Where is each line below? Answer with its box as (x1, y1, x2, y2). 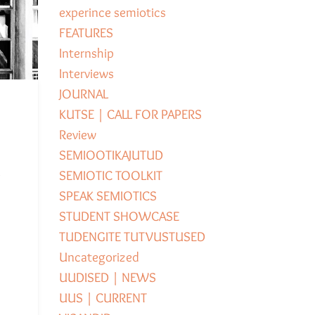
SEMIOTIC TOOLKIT (58, 167, 162, 184)
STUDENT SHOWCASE (58, 208, 179, 225)
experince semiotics (58, 4, 166, 21)
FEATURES (58, 25, 113, 41)
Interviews (58, 65, 114, 82)
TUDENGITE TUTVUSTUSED (58, 229, 205, 245)
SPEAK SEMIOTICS (58, 188, 157, 205)
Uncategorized (58, 249, 139, 266)
